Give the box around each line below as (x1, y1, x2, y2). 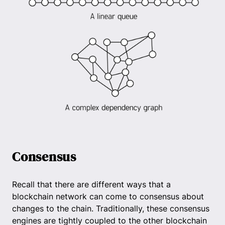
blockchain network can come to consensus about (12, 191, 204, 202)
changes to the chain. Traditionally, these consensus (12, 203, 209, 214)
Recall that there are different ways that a (12, 179, 171, 190)
